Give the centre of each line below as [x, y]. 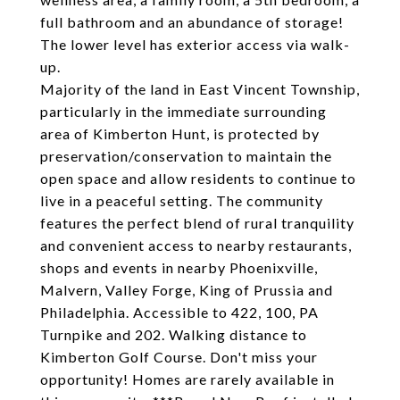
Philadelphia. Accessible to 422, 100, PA [179, 312]
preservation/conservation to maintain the [186, 156]
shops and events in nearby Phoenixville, [179, 267]
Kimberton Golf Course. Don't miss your [179, 357]
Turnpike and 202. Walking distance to [174, 334]
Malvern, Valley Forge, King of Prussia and [187, 290]
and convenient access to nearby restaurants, [196, 245]
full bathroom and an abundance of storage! [192, 22]
